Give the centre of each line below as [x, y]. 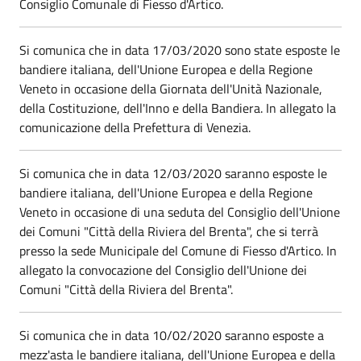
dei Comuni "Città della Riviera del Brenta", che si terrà [169, 231]
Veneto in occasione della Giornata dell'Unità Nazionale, [171, 88]
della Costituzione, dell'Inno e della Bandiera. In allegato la [178, 108]
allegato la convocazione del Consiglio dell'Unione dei [163, 270]
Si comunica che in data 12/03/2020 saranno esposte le [173, 173]
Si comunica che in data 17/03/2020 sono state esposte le [180, 50]
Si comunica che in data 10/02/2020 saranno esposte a [172, 335]
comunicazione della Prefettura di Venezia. [135, 127]
